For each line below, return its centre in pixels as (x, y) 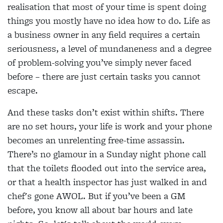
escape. (23, 91)
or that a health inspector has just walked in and (107, 182)
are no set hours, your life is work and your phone (110, 126)
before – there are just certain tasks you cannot (104, 77)
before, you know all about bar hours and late (100, 210)
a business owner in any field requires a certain (104, 35)
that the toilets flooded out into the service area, (107, 168)
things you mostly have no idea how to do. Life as (109, 21)
